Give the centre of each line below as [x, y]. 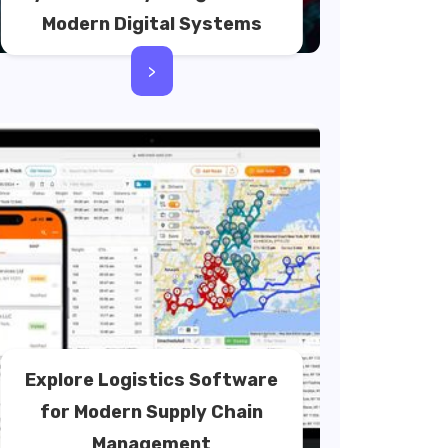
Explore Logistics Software [152, 380]
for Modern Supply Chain [152, 412]
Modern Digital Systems [151, 24]
